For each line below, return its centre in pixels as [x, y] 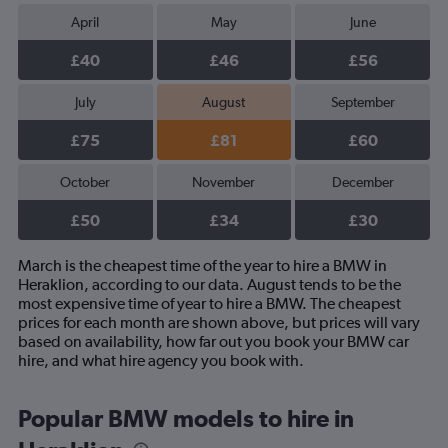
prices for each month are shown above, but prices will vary [219, 322]
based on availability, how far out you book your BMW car [213, 341]
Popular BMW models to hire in [186, 418]
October [85, 182]
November [224, 182]
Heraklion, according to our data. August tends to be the [209, 284]
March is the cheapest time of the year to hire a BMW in [202, 265]
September [362, 102]
